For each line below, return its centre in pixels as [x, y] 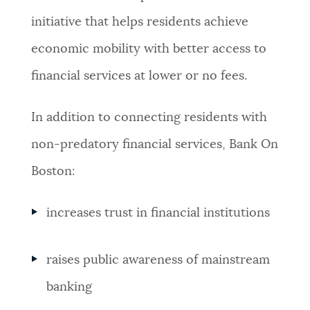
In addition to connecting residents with [149, 118]
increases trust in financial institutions [158, 213]
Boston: [53, 172]
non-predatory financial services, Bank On [154, 145]
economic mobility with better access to [148, 49]
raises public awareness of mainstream [158, 261]
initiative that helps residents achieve [139, 22]
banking [70, 288]
